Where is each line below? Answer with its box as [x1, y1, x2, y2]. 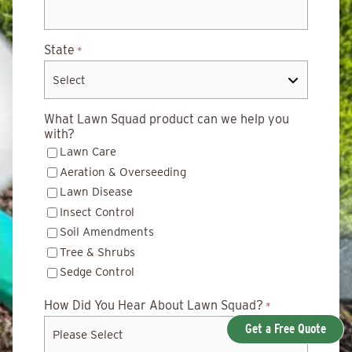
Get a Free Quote [244, 321, 326, 336]
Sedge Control [60, 265, 134, 279]
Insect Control [60, 204, 134, 219]
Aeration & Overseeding [60, 164, 186, 179]
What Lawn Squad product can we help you [44, 112, 289, 126]
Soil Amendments [60, 225, 154, 239]
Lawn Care [60, 145, 116, 159]
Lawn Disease [60, 185, 133, 199]
